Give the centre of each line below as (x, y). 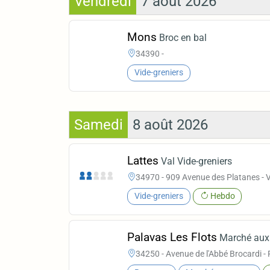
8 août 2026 (170, 124)
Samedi (99, 124)
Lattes (143, 161)
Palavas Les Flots (172, 237)
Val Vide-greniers (197, 162)
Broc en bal (183, 38)
